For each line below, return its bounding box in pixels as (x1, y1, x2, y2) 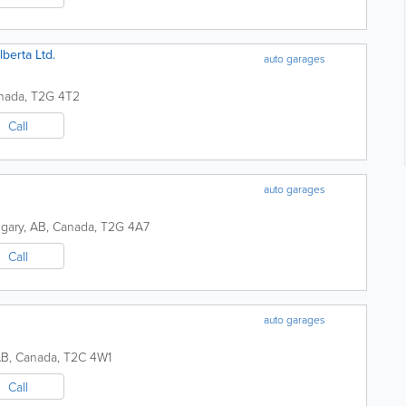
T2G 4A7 (101, 217, 150, 235)
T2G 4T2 (31, 87, 80, 104)
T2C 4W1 (63, 348, 111, 365)
